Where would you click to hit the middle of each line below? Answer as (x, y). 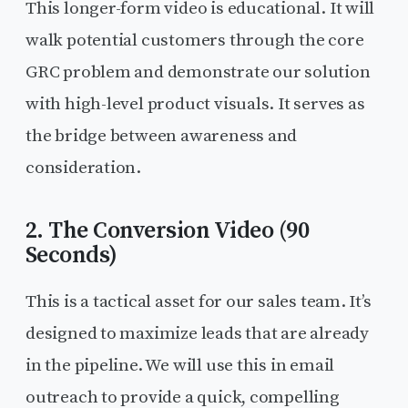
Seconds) (71, 255)
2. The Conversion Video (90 (168, 230)
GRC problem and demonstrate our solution (198, 71)
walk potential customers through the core (195, 40)
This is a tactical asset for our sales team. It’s (199, 301)
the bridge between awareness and (162, 135)
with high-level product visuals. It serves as (195, 103)
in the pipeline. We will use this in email (180, 365)
